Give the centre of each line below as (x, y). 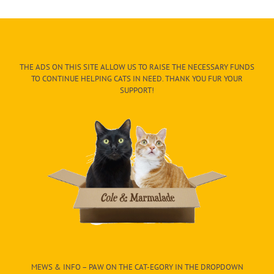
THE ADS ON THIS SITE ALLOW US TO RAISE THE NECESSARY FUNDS (137, 67)
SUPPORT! (137, 90)
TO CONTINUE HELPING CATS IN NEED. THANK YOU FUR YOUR (137, 78)
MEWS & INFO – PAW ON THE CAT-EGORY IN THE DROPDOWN (137, 267)
